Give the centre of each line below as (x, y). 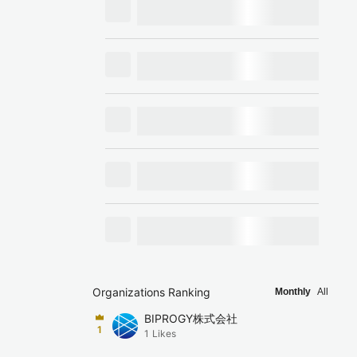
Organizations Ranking (151, 292)
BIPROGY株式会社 (191, 318)
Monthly (293, 292)
